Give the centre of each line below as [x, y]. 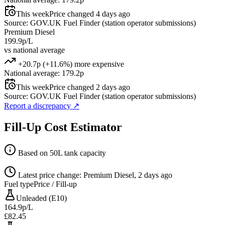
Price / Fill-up [55, 184]
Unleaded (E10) [41, 198]
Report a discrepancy [38, 105]
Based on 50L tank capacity [61, 153]
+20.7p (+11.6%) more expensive [70, 64]
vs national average [34, 50]
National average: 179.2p [44, 73]
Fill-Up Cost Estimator [63, 127]
